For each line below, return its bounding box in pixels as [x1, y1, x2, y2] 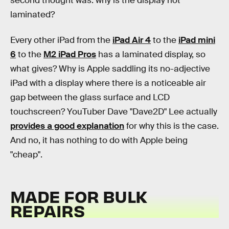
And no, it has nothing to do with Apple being [10, 134, 188, 146]
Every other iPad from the [10, 34, 112, 45]
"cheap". [10, 149, 42, 160]
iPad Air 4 [112, 34, 151, 45]
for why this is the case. [124, 120, 219, 131]
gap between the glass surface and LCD [10, 91, 170, 103]
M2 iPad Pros [43, 49, 96, 60]
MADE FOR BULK [10, 186, 147, 207]
